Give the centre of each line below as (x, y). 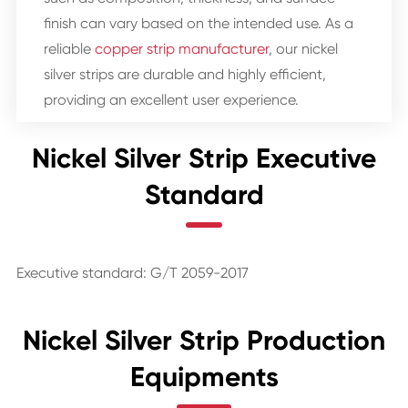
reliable (69, 48)
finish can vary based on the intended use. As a (198, 23)
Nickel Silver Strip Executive (204, 158)
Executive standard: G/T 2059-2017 (132, 272)
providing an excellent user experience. (171, 99)
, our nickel (303, 48)
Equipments (204, 377)
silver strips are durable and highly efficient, (184, 74)
